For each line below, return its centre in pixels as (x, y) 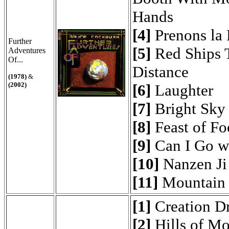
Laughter (182, 90)
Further (20, 41)
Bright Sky (188, 109)
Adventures (27, 50)
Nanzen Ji (193, 164)
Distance (161, 72)
